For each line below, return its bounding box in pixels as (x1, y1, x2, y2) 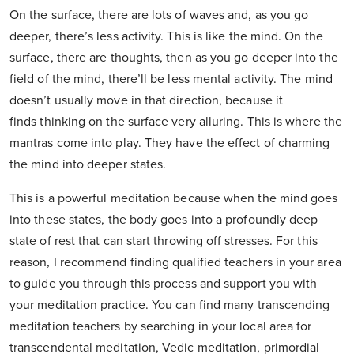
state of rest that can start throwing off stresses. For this (9, 233, 318, 250)
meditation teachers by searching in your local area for (9, 318, 312, 335)
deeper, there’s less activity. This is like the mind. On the (9, 28, 323, 45)
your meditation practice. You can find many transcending (9, 297, 330, 314)
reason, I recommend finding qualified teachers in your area (9, 254, 341, 271)
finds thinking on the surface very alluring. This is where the (9, 114, 342, 130)
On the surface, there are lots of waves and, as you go (9, 7, 309, 24)
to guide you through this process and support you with (9, 276, 318, 292)
